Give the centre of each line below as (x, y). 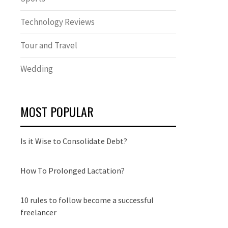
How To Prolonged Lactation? (73, 170)
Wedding (37, 69)
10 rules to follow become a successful (87, 200)
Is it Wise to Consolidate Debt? (74, 141)
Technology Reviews (58, 22)
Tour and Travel (49, 45)
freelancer (38, 212)
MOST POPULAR (57, 111)
